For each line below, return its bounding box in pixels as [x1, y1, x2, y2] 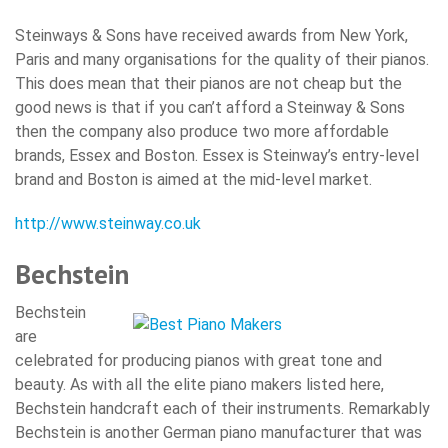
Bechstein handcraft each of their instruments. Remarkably [15, 399, 430, 419]
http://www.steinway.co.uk [15, 214, 201, 234]
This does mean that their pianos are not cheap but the [15, 74, 402, 94]
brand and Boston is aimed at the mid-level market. [15, 170, 372, 190]
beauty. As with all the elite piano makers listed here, [15, 375, 384, 395]
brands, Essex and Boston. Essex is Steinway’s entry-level [15, 146, 419, 166]
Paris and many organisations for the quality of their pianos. [15, 50, 433, 70]
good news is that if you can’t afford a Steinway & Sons [15, 98, 405, 118]
